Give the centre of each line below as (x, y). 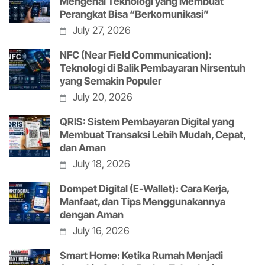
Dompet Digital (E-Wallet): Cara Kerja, (144, 189)
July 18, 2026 (102, 164)
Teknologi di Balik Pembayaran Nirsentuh (153, 68)
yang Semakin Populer (111, 81)
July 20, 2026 (103, 97)
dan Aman (83, 148)
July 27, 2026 (102, 30)
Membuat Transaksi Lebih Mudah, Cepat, (153, 135)
